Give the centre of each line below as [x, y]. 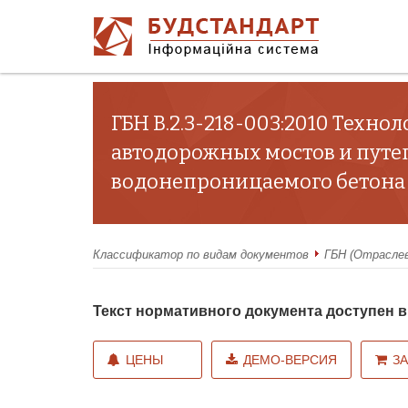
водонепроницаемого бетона [258, 182]
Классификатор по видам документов [201, 255]
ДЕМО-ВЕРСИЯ [290, 359]
